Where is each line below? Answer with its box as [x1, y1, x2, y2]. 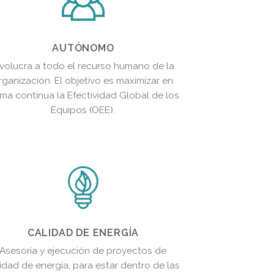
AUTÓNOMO [52, 42, 114, 54]
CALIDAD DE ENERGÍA [27, 226, 139, 239]
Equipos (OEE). [51, 104, 116, 116]
